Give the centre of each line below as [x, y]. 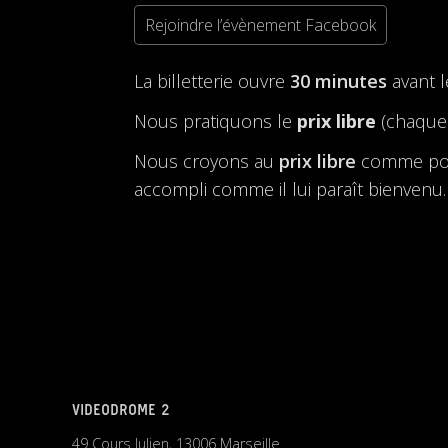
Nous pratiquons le [216, 120]
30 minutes [339, 80]
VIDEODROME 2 [121, 410]
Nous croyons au [207, 160]
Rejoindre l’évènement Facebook [261, 24]
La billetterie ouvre [212, 80]
